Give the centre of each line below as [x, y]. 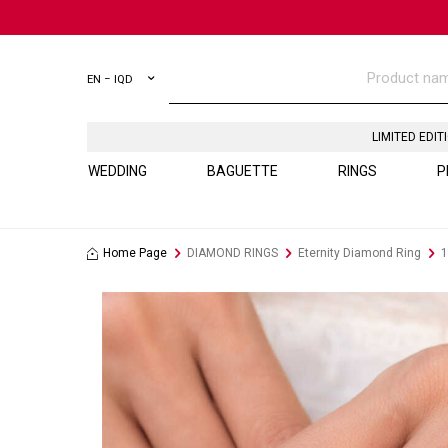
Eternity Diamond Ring [359, 253]
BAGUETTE [242, 171]
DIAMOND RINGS [232, 253]
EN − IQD [110, 78]
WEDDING [117, 171]
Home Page [135, 253]
